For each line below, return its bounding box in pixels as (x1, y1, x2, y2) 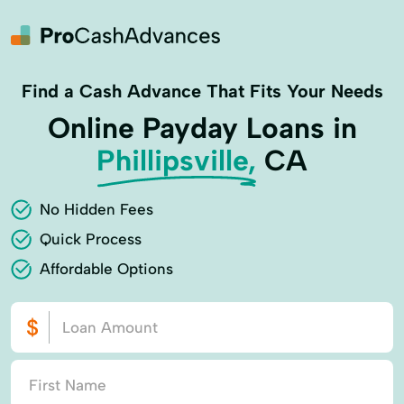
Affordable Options (40, 260, 173, 278)
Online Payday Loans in (47, 111, 357, 145)
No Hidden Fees (40, 200, 153, 218)
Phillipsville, (96, 143, 256, 178)
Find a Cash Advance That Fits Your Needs (21, 80, 383, 102)
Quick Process (40, 230, 142, 248)
